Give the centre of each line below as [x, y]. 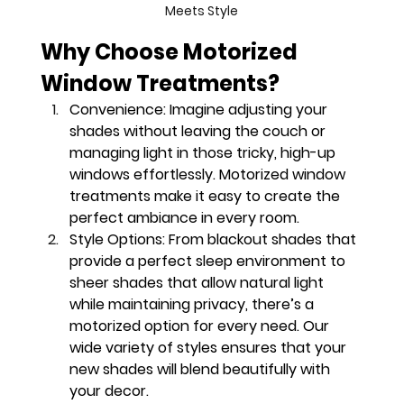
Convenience [117, 110]
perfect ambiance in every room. [185, 218]
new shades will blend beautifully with [202, 370]
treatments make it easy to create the [207, 197]
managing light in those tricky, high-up [205, 153]
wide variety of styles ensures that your [210, 348]
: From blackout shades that [262, 240]
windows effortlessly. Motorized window [210, 175]
